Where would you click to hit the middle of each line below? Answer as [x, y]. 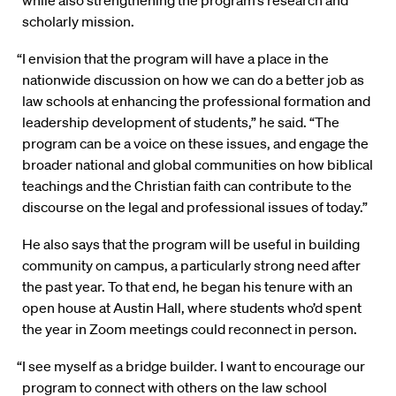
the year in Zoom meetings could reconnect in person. [190, 329]
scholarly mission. [78, 22]
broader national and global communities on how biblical [198, 165]
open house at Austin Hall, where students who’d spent [192, 308]
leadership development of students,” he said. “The [181, 122]
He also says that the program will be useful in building [191, 244]
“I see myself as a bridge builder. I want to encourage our [191, 366]
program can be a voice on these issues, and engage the [195, 144]
